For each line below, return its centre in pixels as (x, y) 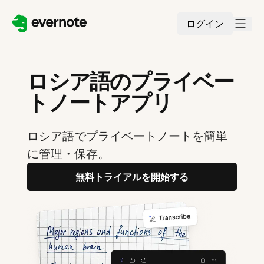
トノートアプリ (100, 103)
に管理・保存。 (69, 154)
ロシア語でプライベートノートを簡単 (128, 136)
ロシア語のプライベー (131, 81)
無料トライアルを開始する (132, 177)
